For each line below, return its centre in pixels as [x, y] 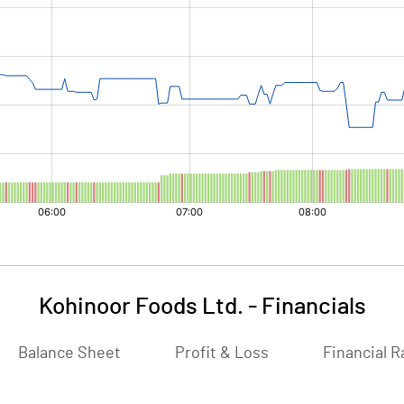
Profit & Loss [222, 353]
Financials [313, 307]
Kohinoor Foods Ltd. [141, 307]
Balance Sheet [69, 353]
